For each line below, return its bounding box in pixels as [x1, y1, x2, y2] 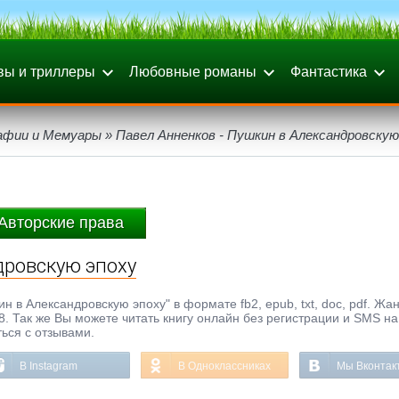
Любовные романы [129, 64, 256, 79]
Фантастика [290, 64, 367, 79]
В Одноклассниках [178, 360, 271, 372]
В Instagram [20, 360, 77, 372]
